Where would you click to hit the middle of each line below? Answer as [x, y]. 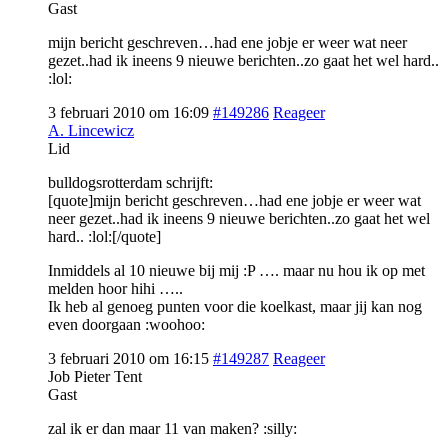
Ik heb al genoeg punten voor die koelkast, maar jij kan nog [235, 307]
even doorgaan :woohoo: [126, 325]
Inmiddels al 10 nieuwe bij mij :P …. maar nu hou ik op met [236, 271]
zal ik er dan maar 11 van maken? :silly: [172, 429]
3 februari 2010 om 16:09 [128, 113]
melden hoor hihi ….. [115, 289]
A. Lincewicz [91, 131]
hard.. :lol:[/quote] [104, 237]
